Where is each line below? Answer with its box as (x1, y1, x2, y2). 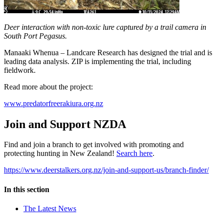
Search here (116, 149, 153, 158)
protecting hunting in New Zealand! (4, 149, 116, 158)
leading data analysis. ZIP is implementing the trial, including (4, 57, 191, 66)
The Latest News (23, 204, 76, 213)
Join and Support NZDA (4, 117, 126, 131)
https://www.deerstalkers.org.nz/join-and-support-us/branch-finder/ (4, 166, 209, 175)
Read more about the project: (4, 82, 93, 91)
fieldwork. (4, 66, 36, 74)
